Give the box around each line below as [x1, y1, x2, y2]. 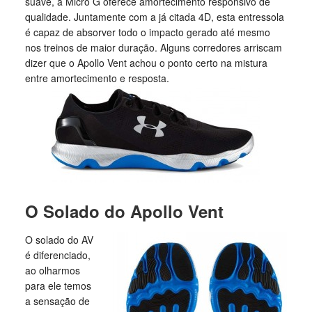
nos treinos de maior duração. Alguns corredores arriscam [24, 40, 282, 54]
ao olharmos [24, 263, 80, 277]
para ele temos [24, 279, 91, 292]
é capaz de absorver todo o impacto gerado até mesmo [24, 25, 270, 39]
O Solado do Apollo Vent [24, 199, 224, 223]
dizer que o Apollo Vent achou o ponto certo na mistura [24, 56, 267, 70]
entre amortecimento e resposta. [24, 71, 169, 85]
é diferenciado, [24, 248, 91, 262]
